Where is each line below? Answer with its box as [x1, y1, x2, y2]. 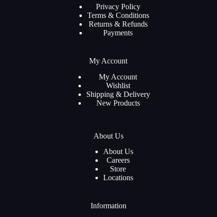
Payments [103, 28, 133, 37]
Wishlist [106, 81, 130, 90]
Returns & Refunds [88, 19, 148, 28]
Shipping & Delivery [86, 90, 150, 98]
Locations [103, 173, 133, 182]
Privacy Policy [95, 2, 140, 11]
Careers [106, 156, 130, 165]
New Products [96, 98, 140, 107]
